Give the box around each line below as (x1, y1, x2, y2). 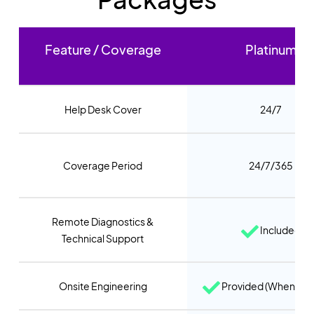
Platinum (245, 41, 297, 57)
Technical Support (62, 231, 144, 245)
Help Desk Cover (64, 102, 142, 116)
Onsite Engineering (58, 279, 147, 292)
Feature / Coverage (44, 41, 161, 57)
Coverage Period (63, 158, 143, 172)
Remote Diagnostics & (52, 214, 154, 228)
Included (259, 223, 301, 236)
